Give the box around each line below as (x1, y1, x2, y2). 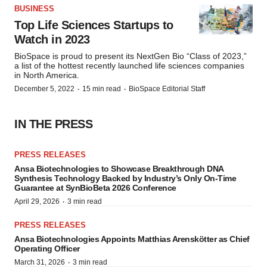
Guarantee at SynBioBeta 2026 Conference (14, 183, 176, 193)
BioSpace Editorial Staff (129, 85, 205, 93)
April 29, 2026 (14, 197, 60, 206)
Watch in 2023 (14, 33, 90, 46)
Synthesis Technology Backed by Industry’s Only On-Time (14, 173, 236, 183)
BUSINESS (14, 4, 54, 13)
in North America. (14, 70, 79, 80)
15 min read (82, 85, 121, 93)
